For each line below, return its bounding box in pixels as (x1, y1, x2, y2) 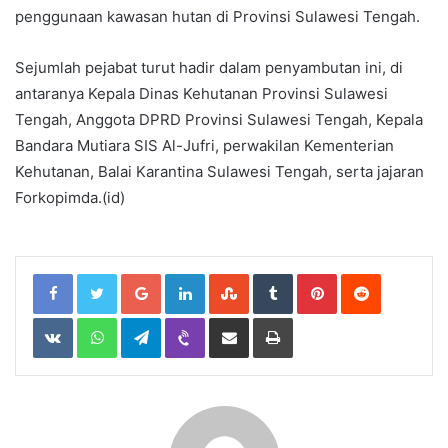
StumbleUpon (248, 270, 333, 287)
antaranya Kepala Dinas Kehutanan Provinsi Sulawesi (15, 84, 388, 104)
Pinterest (336, 270, 393, 287)
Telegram (160, 314, 217, 331)
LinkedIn (204, 270, 256, 287)
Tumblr (292, 270, 334, 287)
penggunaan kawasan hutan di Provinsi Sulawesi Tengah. (15, 7, 420, 27)
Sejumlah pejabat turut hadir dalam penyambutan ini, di (15, 58, 403, 78)
